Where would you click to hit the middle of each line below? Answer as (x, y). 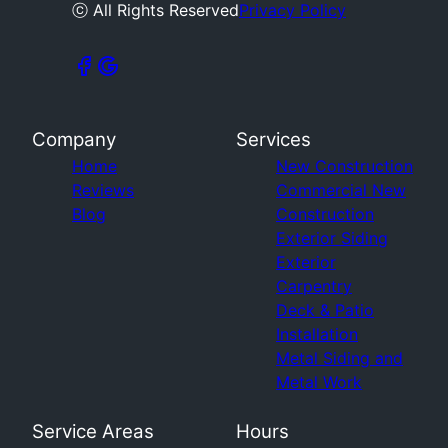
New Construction (344, 166)
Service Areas (93, 431)
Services (273, 139)
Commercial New (341, 190)
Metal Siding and (339, 358)
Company (74, 139)
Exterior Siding (332, 238)
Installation (317, 334)
